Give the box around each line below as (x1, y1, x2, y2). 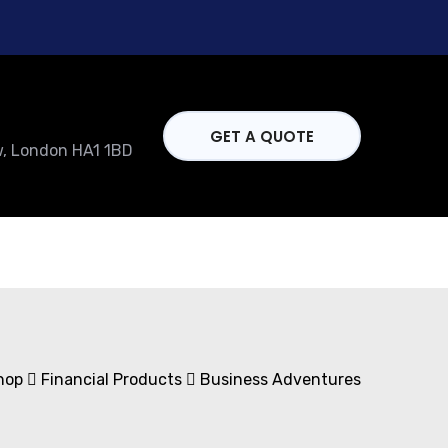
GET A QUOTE (210, 126, 314, 147)
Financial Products (41, 370, 182, 389)
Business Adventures (200, 370, 361, 389)
